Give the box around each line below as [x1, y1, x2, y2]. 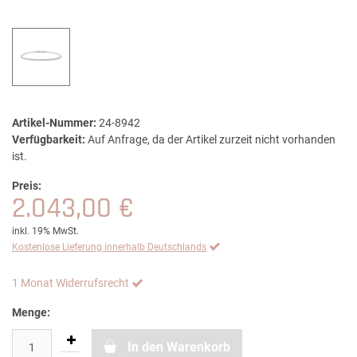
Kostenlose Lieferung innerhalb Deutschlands [12, 241, 206, 253]
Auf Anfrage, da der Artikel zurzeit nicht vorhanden [88, 133, 335, 147]
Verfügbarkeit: [12, 133, 85, 147]
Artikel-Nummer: [12, 116, 96, 130]
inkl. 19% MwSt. [12, 226, 79, 237]
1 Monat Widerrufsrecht [12, 277, 129, 290]
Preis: [12, 179, 41, 193]
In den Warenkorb [127, 339, 230, 355]
